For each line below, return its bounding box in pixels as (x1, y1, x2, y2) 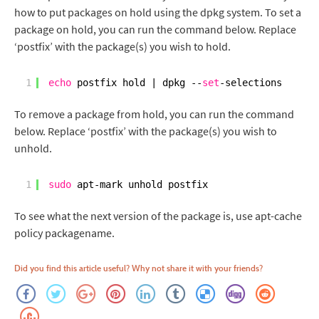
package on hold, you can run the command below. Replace (14, 22, 296, 36)
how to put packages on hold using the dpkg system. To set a (14, 5, 301, 19)
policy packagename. (14, 226, 115, 240)
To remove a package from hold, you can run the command (14, 107, 294, 121)
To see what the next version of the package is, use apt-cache (14, 209, 302, 223)
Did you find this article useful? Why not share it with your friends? (14, 263, 263, 273)
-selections (219, 77, 282, 88)
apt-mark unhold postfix (77, 179, 208, 190)
